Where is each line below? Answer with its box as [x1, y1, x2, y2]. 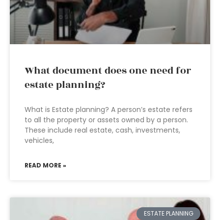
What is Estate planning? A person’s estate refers [25, 105, 192, 114]
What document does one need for [25, 63, 191, 78]
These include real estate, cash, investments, [25, 125, 180, 135]
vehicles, [25, 136, 54, 145]
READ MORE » [25, 161, 66, 169]
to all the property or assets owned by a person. [25, 115, 188, 125]
